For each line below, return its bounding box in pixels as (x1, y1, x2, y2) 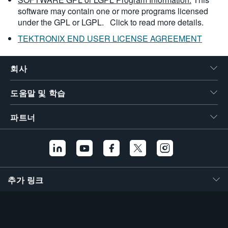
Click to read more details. (110, 16, 204, 28)
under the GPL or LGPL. (18, 16, 106, 28)
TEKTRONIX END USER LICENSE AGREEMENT (18, 33, 202, 44)
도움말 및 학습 (10, 89, 66, 98)
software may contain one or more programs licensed (18, 5, 208, 17)
